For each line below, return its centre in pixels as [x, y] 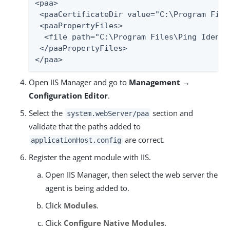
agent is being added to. [87, 188]
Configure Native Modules [114, 223]
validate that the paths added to [85, 126]
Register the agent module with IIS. [90, 157]
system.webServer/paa [108, 113]
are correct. [144, 140]
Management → [159, 82]
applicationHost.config [76, 140]
